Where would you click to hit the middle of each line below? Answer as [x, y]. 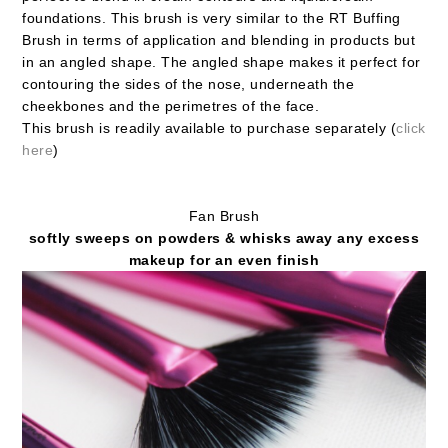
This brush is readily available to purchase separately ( [209, 127]
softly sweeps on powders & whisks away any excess [224, 237]
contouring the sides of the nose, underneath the [188, 83]
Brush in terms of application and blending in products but [219, 39]
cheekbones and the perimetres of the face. [171, 105]
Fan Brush [224, 215]
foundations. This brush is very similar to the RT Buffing [211, 17]
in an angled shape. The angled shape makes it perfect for [221, 61]
